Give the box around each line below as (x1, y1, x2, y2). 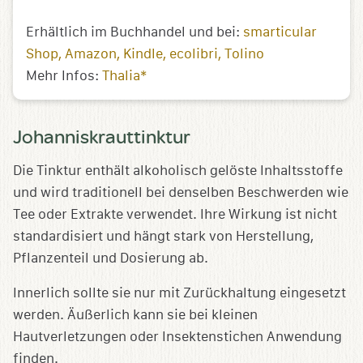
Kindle (123, 46, 163, 62)
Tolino (224, 46, 264, 62)
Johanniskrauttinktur (13, 123, 190, 149)
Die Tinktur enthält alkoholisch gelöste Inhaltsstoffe (13, 163, 343, 179)
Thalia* (102, 68, 147, 84)
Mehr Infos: (26, 68, 102, 84)
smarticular (243, 24, 317, 41)
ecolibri (169, 46, 218, 62)
